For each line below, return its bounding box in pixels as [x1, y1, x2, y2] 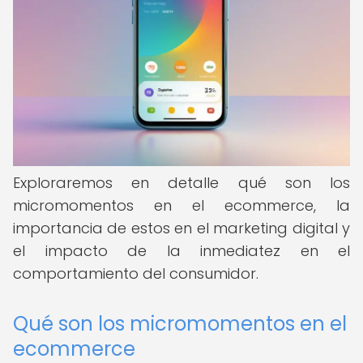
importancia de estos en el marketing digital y [13, 218, 350, 238]
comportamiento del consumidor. [13, 263, 258, 284]
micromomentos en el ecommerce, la [13, 195, 350, 216]
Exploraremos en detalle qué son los [13, 173, 350, 193]
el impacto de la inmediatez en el [13, 241, 350, 261]
